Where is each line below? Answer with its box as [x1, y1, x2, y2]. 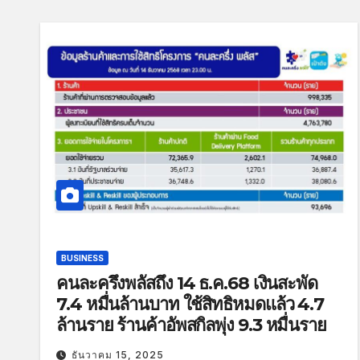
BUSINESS [61, 252, 104, 263]
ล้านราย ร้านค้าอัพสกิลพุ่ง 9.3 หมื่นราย [56, 313, 326, 336]
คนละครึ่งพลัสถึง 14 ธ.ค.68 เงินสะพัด [56, 272, 317, 294]
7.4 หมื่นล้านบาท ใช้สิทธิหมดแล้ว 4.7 [56, 292, 325, 315]
